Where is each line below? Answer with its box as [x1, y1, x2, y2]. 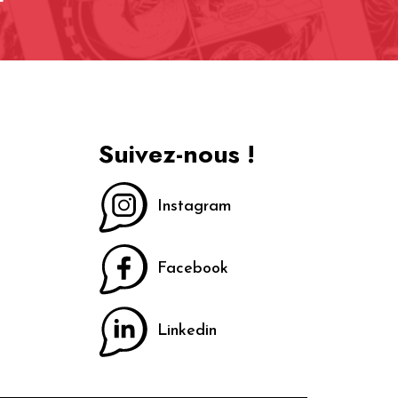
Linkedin [156, 322, 217, 340]
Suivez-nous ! [99, 136, 256, 173]
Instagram [156, 198, 232, 216]
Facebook [156, 260, 228, 278]
